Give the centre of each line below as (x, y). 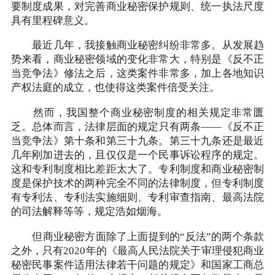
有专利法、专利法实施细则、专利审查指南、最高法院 (137, 198)
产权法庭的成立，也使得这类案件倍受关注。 (115, 88)
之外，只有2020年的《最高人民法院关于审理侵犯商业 (137, 251)
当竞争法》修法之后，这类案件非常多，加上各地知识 (137, 74)
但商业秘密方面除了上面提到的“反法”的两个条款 (137, 237)
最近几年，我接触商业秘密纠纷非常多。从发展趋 (137, 46)
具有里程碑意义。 (52, 21)
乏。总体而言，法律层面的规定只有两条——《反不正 (137, 127)
